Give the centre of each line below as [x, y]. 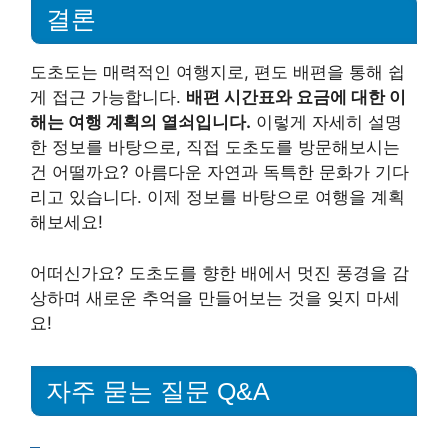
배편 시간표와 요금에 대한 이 [296, 97]
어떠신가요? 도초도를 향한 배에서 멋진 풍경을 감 [219, 272]
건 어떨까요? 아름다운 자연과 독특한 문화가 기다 [219, 172]
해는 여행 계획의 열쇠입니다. [140, 122]
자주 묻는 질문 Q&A [158, 390]
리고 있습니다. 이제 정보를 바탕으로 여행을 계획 [217, 197]
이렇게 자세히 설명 [326, 122]
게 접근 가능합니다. [108, 97]
